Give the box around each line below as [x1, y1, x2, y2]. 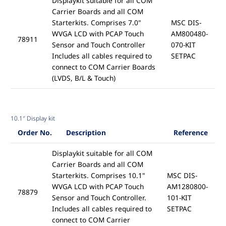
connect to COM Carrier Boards [51, 62, 155, 72]
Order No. [17, 128, 52, 138]
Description [66, 128, 106, 138]
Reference [173, 128, 208, 138]
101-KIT [166, 193, 192, 203]
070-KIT [171, 40, 196, 50]
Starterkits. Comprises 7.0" [51, 18, 141, 28]
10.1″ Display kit [11, 114, 55, 123]
